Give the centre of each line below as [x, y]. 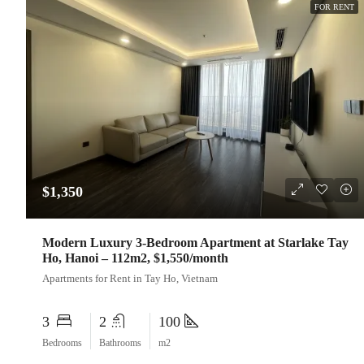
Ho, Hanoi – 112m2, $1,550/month [135, 258]
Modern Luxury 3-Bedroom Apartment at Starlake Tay [195, 243]
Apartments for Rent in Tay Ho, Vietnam [130, 279]
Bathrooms [120, 343]
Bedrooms [62, 343]
